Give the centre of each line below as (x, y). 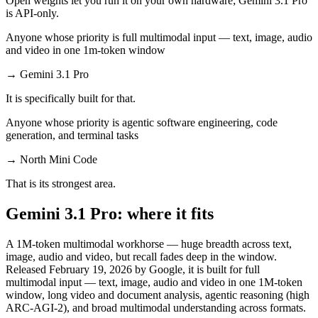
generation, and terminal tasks (72, 135)
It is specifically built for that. (71, 98)
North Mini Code (59, 159)
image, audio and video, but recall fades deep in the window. (141, 256)
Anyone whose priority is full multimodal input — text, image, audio (159, 37)
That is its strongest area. (61, 183)
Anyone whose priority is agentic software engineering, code (142, 122)
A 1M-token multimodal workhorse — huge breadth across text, (149, 243)
